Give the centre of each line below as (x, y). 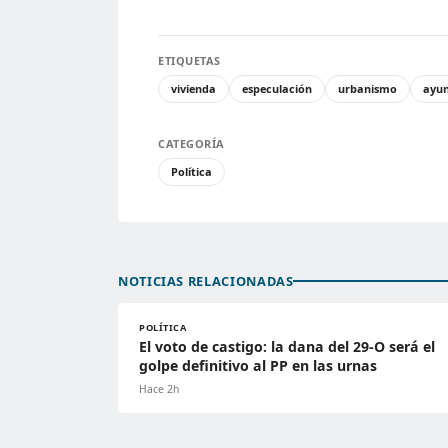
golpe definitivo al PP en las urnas (258, 365)
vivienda (193, 88)
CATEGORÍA (191, 143)
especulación (277, 88)
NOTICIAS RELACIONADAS (206, 280)
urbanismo (367, 88)
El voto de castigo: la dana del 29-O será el (287, 346)
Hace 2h (159, 388)
